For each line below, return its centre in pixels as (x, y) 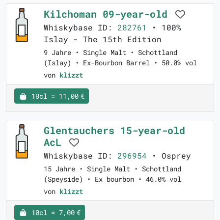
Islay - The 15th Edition (103, 39)
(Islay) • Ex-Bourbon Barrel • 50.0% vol (120, 63)
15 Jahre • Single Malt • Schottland (112, 169)
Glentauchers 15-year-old (114, 130)
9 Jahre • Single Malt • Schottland (110, 52)
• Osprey (169, 155)
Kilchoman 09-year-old (109, 14)
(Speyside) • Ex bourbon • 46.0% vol (112, 179)
